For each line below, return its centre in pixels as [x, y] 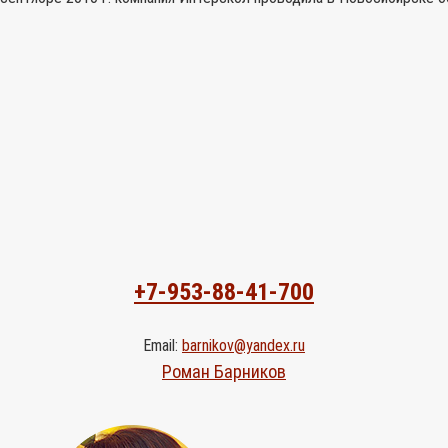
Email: [162, 345]
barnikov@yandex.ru [243, 345]
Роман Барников [224, 371]
